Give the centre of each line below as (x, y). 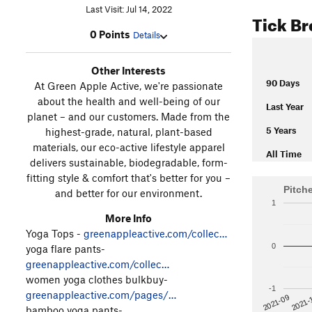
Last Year (285, 107)
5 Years (281, 130)
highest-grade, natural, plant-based (128, 132)
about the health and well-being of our (128, 101)
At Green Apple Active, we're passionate (128, 86)
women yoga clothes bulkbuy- (97, 280)
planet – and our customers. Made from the (128, 117)
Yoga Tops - (55, 234)
